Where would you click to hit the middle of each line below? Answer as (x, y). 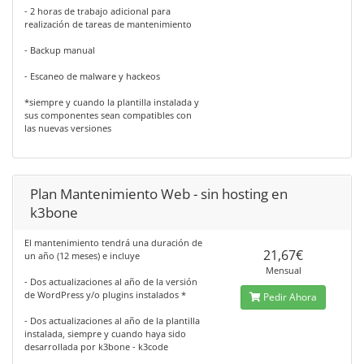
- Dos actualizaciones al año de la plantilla (112, 321)
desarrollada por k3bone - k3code (96, 347)
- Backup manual (60, 50)
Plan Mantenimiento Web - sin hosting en (159, 194)
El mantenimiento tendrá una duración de (113, 243)
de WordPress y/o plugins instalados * (105, 295)
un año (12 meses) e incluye (82, 256)
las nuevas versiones (68, 128)
